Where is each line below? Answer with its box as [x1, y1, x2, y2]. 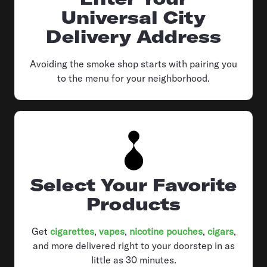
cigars [207, 225, 234, 237]
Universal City [61, 5, 206, 29]
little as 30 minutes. [91, 253, 176, 266]
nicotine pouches [129, 225, 203, 237]
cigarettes [49, 225, 94, 237]
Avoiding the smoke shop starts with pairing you [30, 57, 237, 70]
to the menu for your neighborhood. [57, 72, 210, 84]
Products [86, 192, 181, 215]
